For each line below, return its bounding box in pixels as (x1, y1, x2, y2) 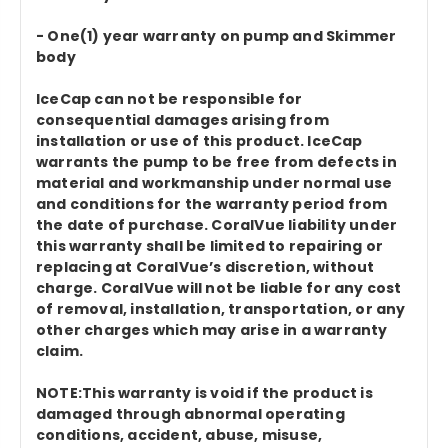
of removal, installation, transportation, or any (36, 299, 406, 320)
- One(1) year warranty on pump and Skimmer (36, 26, 397, 47)
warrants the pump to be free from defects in (36, 152, 397, 173)
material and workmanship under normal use (36, 173, 393, 194)
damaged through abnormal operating (36, 404, 345, 425)
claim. (36, 341, 84, 362)
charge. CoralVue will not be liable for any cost (36, 278, 402, 299)
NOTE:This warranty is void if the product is (36, 383, 373, 404)
